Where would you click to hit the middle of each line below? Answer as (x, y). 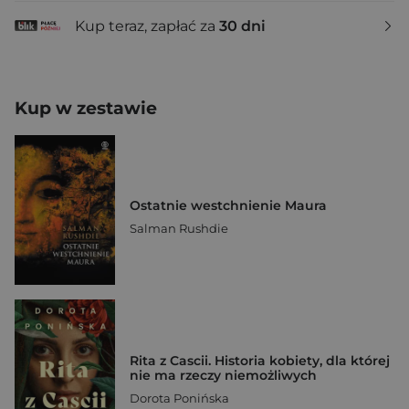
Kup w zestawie (86, 108)
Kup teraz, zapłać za (147, 26)
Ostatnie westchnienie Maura (228, 205)
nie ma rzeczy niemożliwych (223, 376)
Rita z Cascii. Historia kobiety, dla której (260, 361)
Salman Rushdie (179, 228)
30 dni (242, 26)
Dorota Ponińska (179, 399)
